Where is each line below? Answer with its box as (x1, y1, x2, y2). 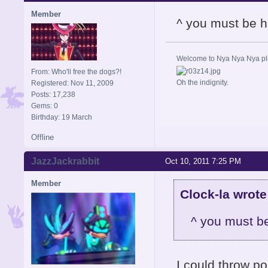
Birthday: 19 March (31, 113, 92, 122)
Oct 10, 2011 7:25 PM (165, 157, 241, 166)
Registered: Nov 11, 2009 (31, 79, 114, 88)
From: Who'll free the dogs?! (31, 68, 121, 77)
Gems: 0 (31, 102, 58, 111)
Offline (31, 133, 54, 142)
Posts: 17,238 (31, 90, 75, 99)
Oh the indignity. (176, 78, 229, 87)
